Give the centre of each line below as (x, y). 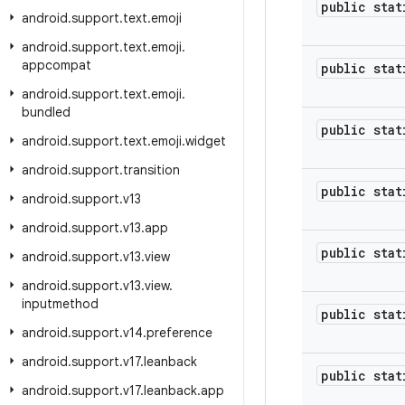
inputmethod (60, 304)
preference (179, 333)
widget (206, 141)
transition (151, 170)
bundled (46, 112)
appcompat (57, 65)
